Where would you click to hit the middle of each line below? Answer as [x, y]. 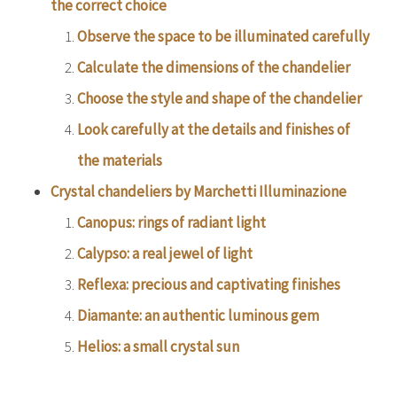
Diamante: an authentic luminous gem [198, 315]
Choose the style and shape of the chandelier [219, 98]
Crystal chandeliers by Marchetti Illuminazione [198, 191]
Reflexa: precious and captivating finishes [208, 284]
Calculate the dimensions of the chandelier [213, 67]
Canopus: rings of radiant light [171, 222]
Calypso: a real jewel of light [164, 253]
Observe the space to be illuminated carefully [223, 36]
